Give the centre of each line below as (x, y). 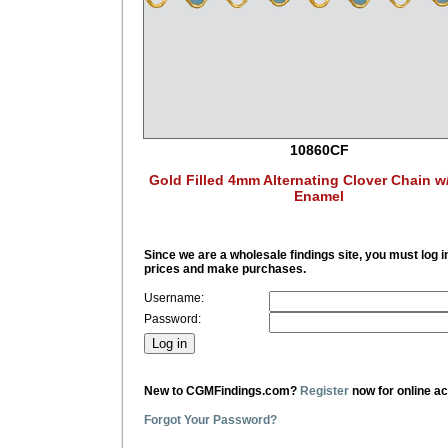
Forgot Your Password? (210, 419)
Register (324, 390)
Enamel (319, 195)
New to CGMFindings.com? (222, 390)
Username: (174, 297)
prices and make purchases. (225, 268)
